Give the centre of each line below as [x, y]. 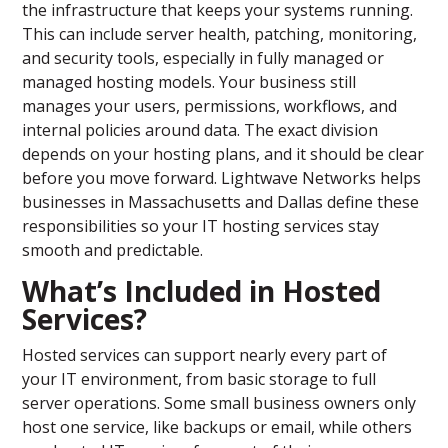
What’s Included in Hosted [202, 291]
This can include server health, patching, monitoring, [220, 34]
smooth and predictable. [113, 250]
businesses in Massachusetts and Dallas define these [221, 202]
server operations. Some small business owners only [219, 403]
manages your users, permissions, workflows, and [210, 106]
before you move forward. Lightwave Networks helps [222, 178]
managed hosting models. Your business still [189, 82]
